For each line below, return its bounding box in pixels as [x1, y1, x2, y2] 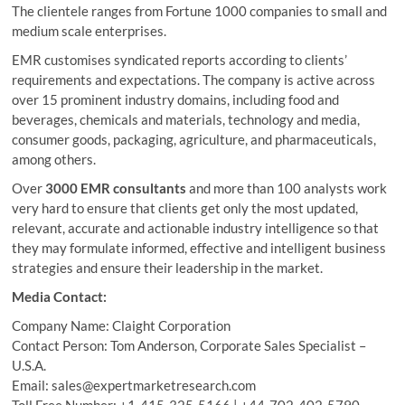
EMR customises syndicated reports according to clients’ [12, 51, 348, 68]
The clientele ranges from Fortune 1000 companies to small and [12, 2, 388, 19]
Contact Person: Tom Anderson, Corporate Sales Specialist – [12, 336, 367, 353]
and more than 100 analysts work [186, 179, 388, 196]
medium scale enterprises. [12, 22, 167, 39]
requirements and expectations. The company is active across [12, 71, 376, 88]
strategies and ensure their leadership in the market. [12, 259, 324, 276]
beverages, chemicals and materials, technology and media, [12, 110, 361, 127]
